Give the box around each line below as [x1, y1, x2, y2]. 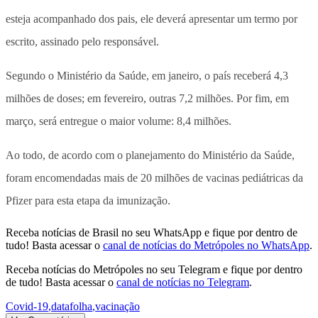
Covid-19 [6, 300, 48, 312]
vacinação [95, 300, 140, 312]
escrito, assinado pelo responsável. [6, 35, 159, 48]
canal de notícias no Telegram [116, 275, 249, 288]
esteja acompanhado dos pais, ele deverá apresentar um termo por [6, 12, 297, 25]
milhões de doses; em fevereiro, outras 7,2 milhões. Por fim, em [6, 92, 289, 104]
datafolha [51, 300, 92, 312]
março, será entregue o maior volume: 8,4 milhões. [6, 114, 231, 127]
